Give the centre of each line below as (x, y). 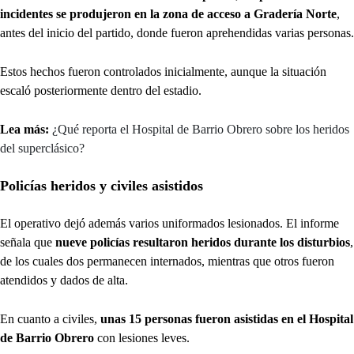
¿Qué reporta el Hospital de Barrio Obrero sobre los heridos (201, 130)
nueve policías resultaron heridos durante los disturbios (203, 243)
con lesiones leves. (142, 338)
